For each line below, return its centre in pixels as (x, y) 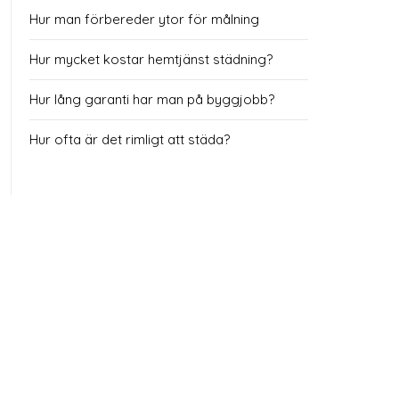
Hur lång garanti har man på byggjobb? (152, 100)
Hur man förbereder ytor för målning (144, 20)
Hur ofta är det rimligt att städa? (130, 140)
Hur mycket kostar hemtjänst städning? (151, 60)
